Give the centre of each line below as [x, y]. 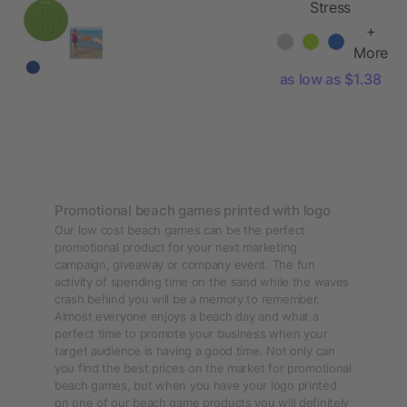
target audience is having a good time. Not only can [195, 351]
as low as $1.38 [330, 79]
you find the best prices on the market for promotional [203, 368]
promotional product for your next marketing [176, 247]
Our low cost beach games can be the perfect [180, 230]
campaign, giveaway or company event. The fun [185, 264]
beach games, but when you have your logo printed [196, 385]
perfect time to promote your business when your [191, 333]
